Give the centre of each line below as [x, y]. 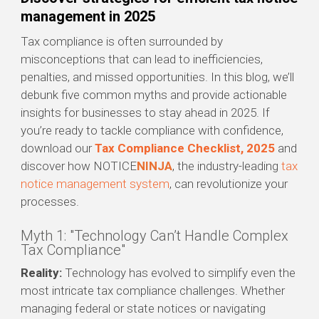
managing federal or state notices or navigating [143, 308]
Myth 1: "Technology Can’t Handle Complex [155, 235]
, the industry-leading [227, 166]
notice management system [95, 183]
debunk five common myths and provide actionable [154, 94]
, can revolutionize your [229, 183]
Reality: [41, 272]
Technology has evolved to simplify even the [179, 272]
